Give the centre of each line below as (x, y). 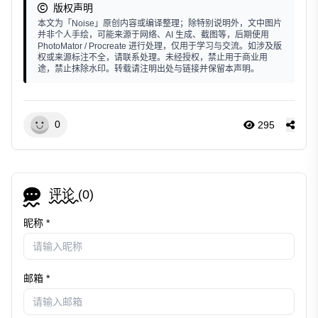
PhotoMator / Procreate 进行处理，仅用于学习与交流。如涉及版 (160, 46)
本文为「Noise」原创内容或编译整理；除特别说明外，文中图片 (160, 23)
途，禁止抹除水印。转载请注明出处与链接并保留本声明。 (148, 68)
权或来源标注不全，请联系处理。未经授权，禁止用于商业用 (153, 57)
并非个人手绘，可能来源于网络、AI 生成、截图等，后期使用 (153, 34)
